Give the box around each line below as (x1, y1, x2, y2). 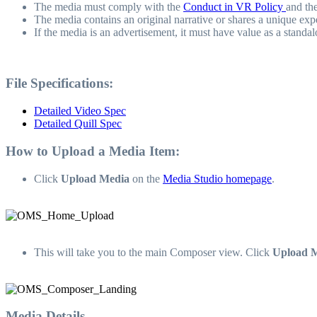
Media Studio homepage (163, 172, 272, 185)
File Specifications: (6, 76, 113, 91)
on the (129, 172, 163, 185)
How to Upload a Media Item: (6, 143, 180, 158)
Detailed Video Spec (34, 105, 126, 117)
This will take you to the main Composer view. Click (34, 246, 272, 258)
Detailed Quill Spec (34, 117, 122, 130)
